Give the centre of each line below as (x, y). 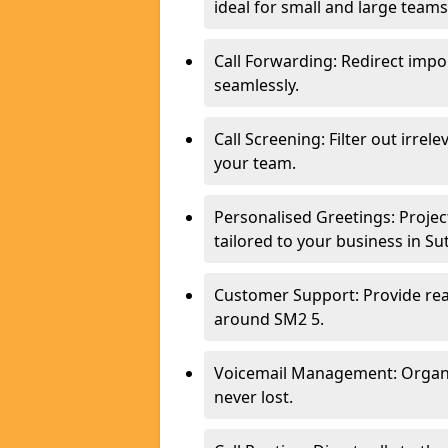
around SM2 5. (269, 319)
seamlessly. (256, 85)
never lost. (253, 397)
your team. (255, 163)
